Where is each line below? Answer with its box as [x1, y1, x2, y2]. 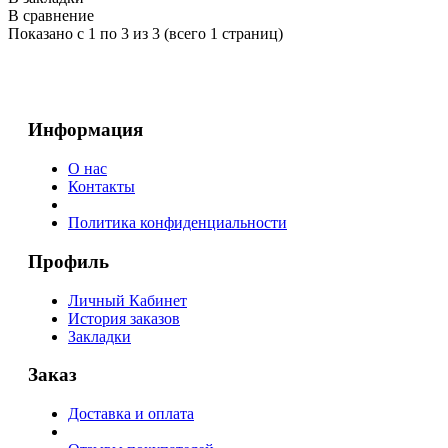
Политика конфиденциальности [68, 214, 287, 232]
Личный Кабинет [68, 291, 187, 309]
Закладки [68, 327, 131, 345]
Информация [28, 119, 143, 141]
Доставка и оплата [68, 405, 194, 423]
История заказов [68, 309, 180, 327]
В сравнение [8, 6, 94, 24]
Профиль [28, 250, 109, 272]
